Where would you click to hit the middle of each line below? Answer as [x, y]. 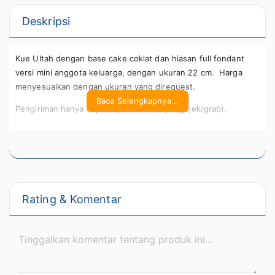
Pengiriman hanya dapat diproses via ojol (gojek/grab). [121, 108]
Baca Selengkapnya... [137, 100]
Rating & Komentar [72, 199]
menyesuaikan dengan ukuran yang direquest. [106, 86]
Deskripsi [46, 21]
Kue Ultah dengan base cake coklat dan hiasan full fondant [130, 58]
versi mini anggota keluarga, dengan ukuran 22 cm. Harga [129, 72]
